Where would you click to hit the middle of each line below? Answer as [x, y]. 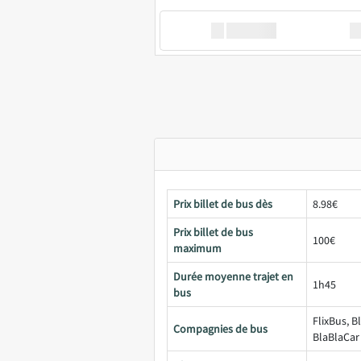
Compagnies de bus [220, 329]
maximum [197, 248]
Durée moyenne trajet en [233, 276]
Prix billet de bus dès [223, 204]
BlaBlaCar [336, 337]
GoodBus [251, 31]
